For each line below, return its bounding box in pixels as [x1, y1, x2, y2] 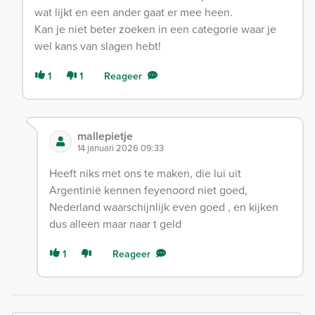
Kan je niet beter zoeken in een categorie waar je [34, 20, 276, 37]
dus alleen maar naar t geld [49, 215, 181, 231]
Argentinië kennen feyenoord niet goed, [49, 181, 247, 198]
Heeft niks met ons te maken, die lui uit [49, 165, 241, 181]
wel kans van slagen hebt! [34, 37, 161, 53]
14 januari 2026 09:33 [77, 141, 164, 154]
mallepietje [77, 127, 133, 144]
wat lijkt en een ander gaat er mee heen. [34, 4, 233, 20]
